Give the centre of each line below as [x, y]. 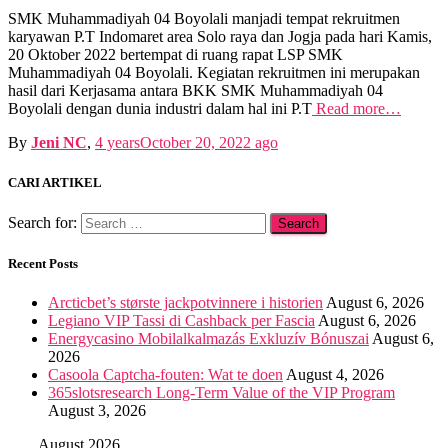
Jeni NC [59, 143]
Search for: [42, 222]
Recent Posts [43, 263]
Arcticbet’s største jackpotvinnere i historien [185, 303]
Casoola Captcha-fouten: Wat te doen [165, 375]
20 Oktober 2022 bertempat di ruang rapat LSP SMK [175, 55]
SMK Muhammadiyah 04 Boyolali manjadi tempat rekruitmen [204, 19]
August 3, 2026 [97, 411]
